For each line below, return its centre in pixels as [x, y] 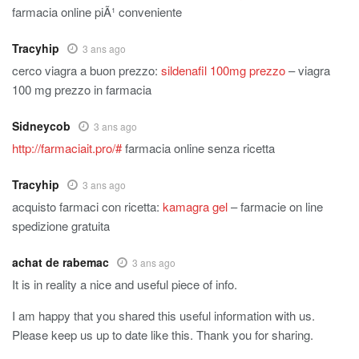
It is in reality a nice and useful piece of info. [125, 284]
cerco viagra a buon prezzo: [87, 71]
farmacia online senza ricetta [198, 148]
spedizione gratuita [61, 226]
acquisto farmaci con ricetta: [87, 207]
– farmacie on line [275, 207]
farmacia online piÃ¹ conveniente [97, 12]
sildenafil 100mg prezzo [223, 71]
